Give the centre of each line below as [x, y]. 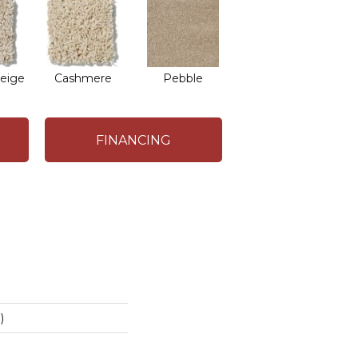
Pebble [183, 78]
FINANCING [133, 140]
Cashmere [83, 78]
